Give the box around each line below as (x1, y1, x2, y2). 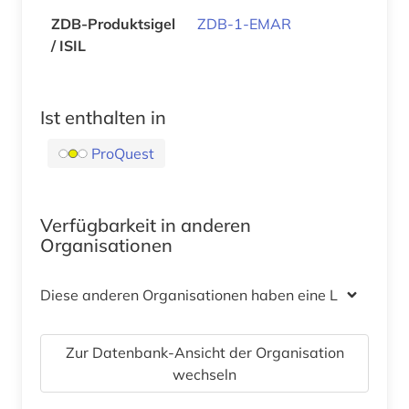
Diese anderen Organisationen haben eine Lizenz (40, 285, 372, 304)
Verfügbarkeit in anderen (40, 213, 251, 236)
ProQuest (91, 143, 154, 163)
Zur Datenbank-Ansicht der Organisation (65, 342, 344, 362)
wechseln (173, 364, 236, 383)
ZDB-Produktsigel (51, 14, 175, 33)
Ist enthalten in (40, 105, 166, 129)
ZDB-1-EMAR (197, 14, 291, 33)
